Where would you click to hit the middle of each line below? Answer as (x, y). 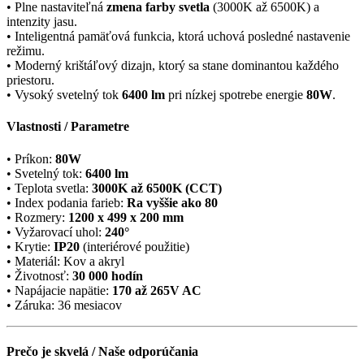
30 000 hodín (108, 275)
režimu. (26, 51)
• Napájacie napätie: (59, 290)
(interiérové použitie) (134, 246)
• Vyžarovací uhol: (56, 232)
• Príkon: (31, 158)
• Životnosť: (39, 275)
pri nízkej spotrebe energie (236, 95)
